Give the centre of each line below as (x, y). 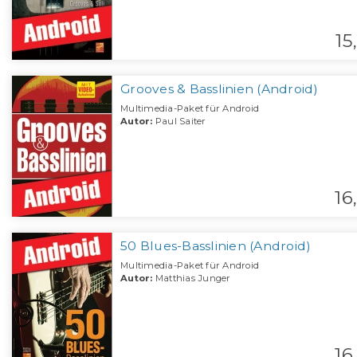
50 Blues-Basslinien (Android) (216, 246)
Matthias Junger (192, 279)
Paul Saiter (179, 122)
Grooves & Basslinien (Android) (220, 89)
